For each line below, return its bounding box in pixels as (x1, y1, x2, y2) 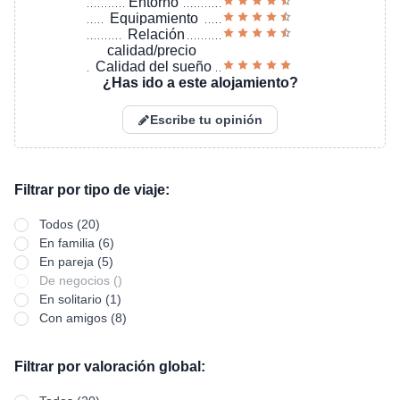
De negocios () (39, 273, 122, 287)
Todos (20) (39, 217, 100, 231)
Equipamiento (109, 11, 198, 26)
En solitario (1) (39, 292, 121, 306)
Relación (127, 27, 185, 42)
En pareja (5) (39, 254, 113, 269)
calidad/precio (106, 43, 196, 58)
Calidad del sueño (96, 59, 212, 74)
